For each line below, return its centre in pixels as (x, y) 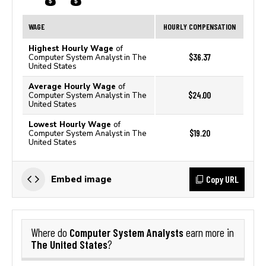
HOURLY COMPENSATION (199, 26)
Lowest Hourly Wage (71, 124)
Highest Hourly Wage (72, 48)
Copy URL (222, 179)
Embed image (81, 179)
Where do (50, 233)
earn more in (209, 233)
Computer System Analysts (126, 232)
